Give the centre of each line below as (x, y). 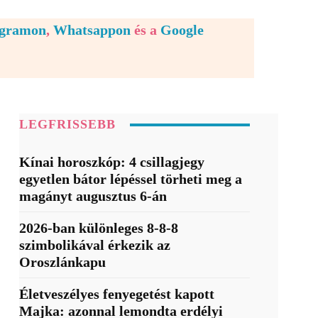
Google (182, 30)
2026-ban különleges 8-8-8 (98, 228)
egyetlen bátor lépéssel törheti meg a (130, 179)
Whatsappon (92, 30)
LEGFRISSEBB (67, 125)
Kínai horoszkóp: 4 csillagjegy (111, 162)
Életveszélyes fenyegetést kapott (116, 294)
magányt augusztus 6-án (93, 196)
